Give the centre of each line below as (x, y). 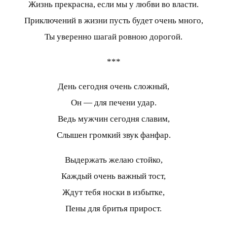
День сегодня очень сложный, (113, 86)
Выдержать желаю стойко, (113, 160)
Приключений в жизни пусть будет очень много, (113, 20)
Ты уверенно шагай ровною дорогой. (113, 36)
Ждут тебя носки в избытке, (113, 192)
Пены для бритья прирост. (113, 208)
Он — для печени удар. (113, 102)
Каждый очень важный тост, (113, 176)
